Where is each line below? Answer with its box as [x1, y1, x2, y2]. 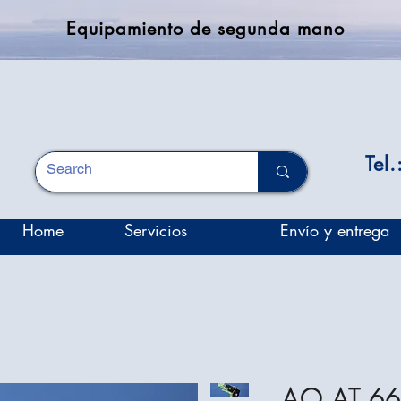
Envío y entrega [279, 219, 389, 241]
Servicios [124, 219, 187, 241]
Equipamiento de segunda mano [66, 17, 345, 40]
